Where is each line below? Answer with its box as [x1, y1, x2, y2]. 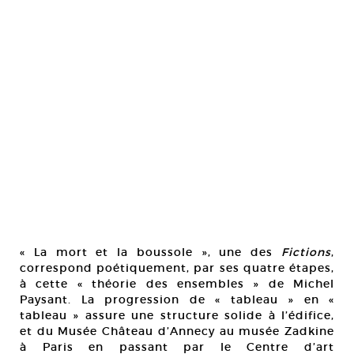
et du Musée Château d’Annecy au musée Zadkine [20, 324, 334, 338]
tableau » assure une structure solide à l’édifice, [20, 308, 334, 322]
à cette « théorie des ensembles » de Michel [20, 277, 334, 291]
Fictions [281, 245, 331, 259]
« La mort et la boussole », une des [20, 245, 281, 259]
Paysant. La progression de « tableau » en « [20, 292, 334, 307]
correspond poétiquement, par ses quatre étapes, [20, 261, 334, 275]
